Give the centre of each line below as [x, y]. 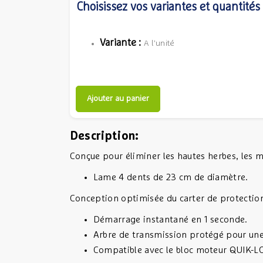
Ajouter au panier [118, 99]
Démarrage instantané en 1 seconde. [170, 220]
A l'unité [158, 43]
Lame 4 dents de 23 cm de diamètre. [171, 177]
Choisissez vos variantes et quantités [168, 7]
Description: [104, 136]
